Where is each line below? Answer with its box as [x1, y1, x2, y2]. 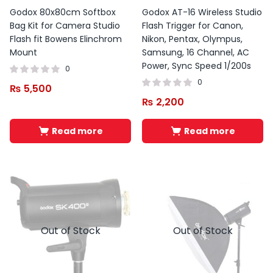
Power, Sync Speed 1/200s [142, 60, 251, 72]
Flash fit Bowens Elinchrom [10, 33, 122, 45]
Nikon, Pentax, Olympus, [142, 33, 243, 45]
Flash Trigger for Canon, [142, 19, 243, 32]
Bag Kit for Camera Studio [10, 19, 120, 32]
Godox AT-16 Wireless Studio [142, 6, 262, 18]
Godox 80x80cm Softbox [10, 6, 116, 18]
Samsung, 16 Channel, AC [142, 46, 249, 58]
